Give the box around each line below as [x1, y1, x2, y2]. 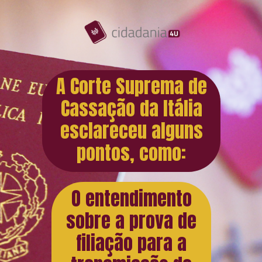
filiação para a [76, 228, 187, 257]
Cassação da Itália [60, 94, 202, 123]
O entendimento [71, 184, 192, 213]
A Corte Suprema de [56, 72, 207, 101]
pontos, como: [77, 139, 187, 168]
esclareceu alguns [60, 116, 203, 146]
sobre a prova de [66, 206, 197, 235]
